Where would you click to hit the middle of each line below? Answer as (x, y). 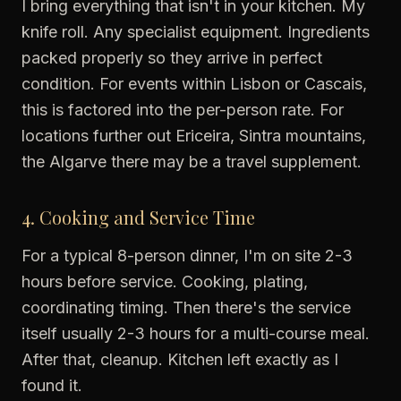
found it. (52, 385)
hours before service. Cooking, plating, (165, 282)
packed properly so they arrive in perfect (172, 58)
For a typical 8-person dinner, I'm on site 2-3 (187, 256)
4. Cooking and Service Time (138, 217)
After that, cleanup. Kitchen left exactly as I (180, 359)
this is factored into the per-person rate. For (183, 110)
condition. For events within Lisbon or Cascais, (194, 84)
